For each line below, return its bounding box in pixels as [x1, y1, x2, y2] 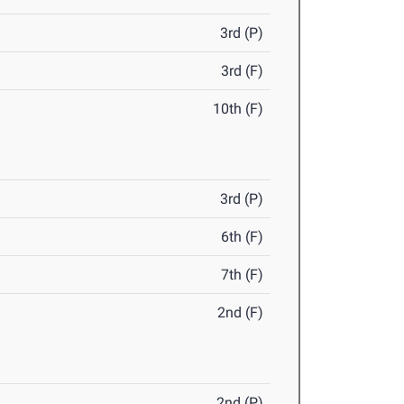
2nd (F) [217, 304, 264, 322]
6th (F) [221, 228, 264, 246]
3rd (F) [221, 62, 264, 80]
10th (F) [213, 100, 264, 118]
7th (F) [221, 266, 264, 284]
